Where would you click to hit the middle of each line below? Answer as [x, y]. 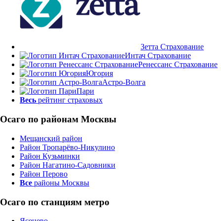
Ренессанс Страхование [178, 65]
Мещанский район [51, 138]
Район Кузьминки [50, 156]
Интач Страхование [158, 56]
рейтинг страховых [69, 100]
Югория [99, 74]
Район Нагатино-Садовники [68, 165]
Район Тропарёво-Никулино [67, 147]
